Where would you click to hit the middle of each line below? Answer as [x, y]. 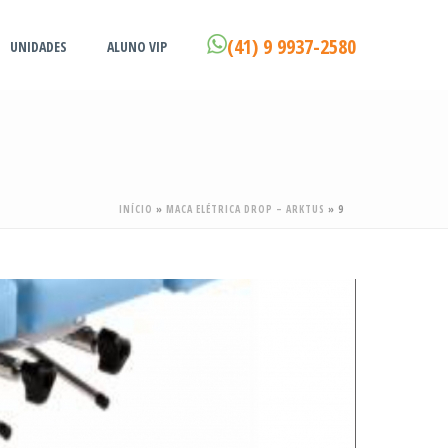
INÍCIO [136, 209]
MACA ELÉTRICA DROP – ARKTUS [245, 209]
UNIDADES [38, 46]
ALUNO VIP [137, 46]
